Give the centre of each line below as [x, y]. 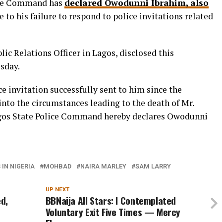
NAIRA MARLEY [103, 166]
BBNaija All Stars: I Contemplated [111, 200]
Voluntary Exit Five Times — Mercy [113, 212]
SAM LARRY [153, 166]
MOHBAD [57, 166]
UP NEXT [57, 190]
